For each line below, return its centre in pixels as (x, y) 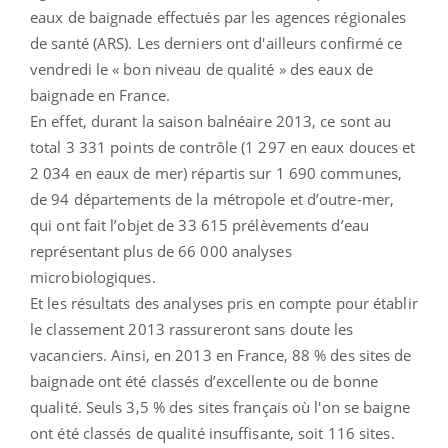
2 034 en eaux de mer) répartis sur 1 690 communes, (216, 172)
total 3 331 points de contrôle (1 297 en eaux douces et (223, 146)
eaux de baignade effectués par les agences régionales (218, 16)
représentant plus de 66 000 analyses (161, 250)
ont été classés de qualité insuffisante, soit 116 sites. (212, 432)
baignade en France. (100, 94)
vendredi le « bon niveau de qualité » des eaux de (201, 68)
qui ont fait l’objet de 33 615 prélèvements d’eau (199, 224)
